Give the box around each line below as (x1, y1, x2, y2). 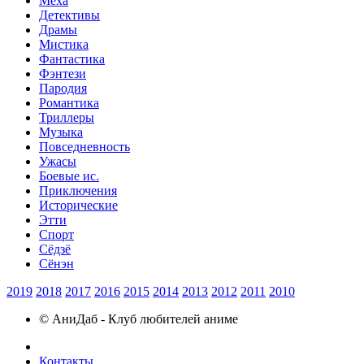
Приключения (39, 183, 117, 197)
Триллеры (39, 110, 94, 124)
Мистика (39, 37, 89, 51)
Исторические (39, 197, 118, 212)
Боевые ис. (39, 168, 99, 183)
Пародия (39, 80, 87, 95)
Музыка (39, 124, 83, 139)
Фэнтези (39, 66, 86, 80)
